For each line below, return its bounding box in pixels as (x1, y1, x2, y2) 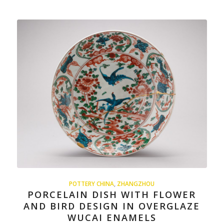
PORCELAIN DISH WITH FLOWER (27, 188, 196, 201)
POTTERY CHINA (69, 179, 114, 188)
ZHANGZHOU (117, 179, 155, 188)
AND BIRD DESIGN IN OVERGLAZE (23, 200, 200, 212)
